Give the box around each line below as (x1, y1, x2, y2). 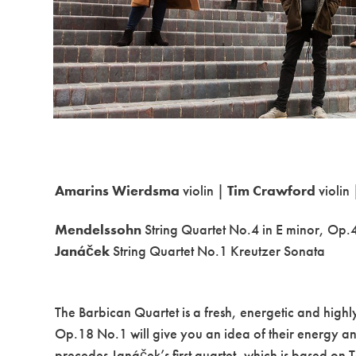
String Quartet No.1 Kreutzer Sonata (110, 242, 326, 261)
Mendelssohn (55, 220, 142, 239)
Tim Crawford (227, 180, 316, 199)
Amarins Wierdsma (55, 180, 180, 199)
